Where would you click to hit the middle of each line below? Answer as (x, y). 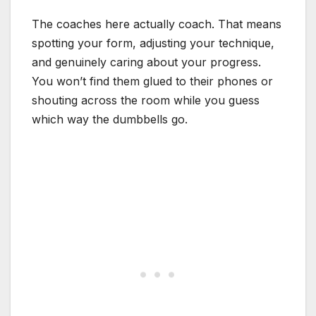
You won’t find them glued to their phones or (152, 81)
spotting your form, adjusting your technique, (153, 43)
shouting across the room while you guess (146, 100)
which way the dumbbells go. (110, 119)
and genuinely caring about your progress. (146, 62)
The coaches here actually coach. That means (157, 24)
